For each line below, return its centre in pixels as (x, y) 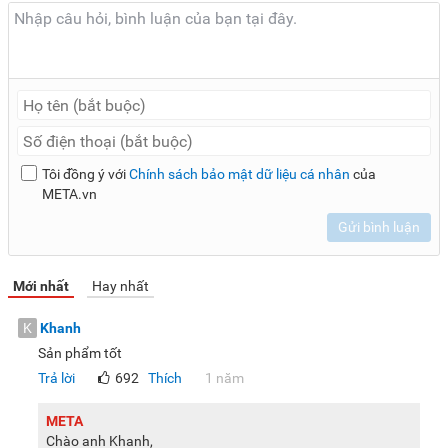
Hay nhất (120, 286)
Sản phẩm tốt (80, 353)
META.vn (69, 194)
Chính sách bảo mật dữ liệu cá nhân (239, 174)
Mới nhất (41, 286)
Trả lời (56, 378)
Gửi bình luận (379, 227)
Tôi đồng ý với (85, 174)
